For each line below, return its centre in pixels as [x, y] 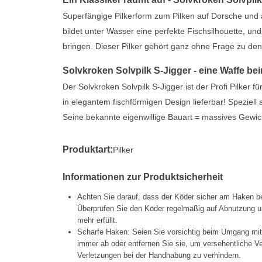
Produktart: [88, 150]
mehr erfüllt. [97, 220]
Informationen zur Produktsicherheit [143, 177]
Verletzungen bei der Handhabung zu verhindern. [159, 256]
